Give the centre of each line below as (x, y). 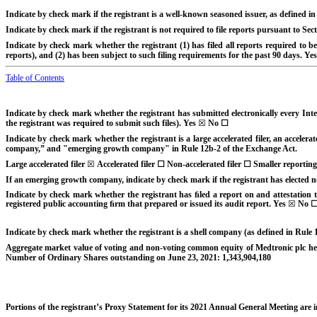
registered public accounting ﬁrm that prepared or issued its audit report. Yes (147, 203)
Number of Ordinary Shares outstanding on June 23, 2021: (114, 257)
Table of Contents (35, 77)
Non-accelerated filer (204, 164)
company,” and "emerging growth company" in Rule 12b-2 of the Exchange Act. (151, 148)
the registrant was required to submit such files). (94, 123)
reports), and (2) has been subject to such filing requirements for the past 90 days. (155, 55)
